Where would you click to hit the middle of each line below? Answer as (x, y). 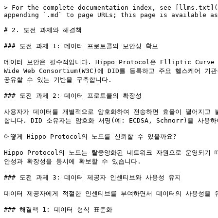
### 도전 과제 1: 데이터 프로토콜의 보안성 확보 (81, 46)
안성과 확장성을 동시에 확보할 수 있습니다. (73, 161)
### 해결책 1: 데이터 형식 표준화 (58, 209)
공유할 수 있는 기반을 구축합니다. (58, 80)
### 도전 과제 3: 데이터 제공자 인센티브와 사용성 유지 (92, 177)
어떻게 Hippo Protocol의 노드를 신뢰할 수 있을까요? (90, 136)
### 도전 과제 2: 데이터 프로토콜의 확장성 (73, 96)
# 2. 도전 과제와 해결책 (43, 30)
